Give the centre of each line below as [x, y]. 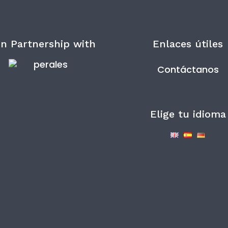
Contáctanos [188, 69]
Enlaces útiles [188, 44]
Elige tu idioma [188, 114]
